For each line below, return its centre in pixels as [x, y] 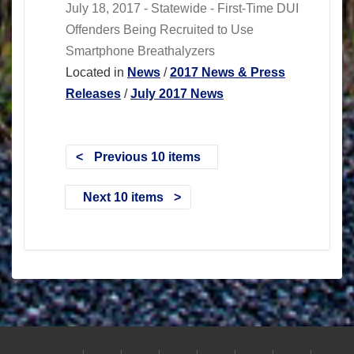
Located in [95, 73]
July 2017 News [177, 94]
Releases [93, 94]
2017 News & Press [228, 73]
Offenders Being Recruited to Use [160, 30]
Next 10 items [123, 197]
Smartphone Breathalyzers [140, 51]
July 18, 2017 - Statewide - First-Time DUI [182, 9]
